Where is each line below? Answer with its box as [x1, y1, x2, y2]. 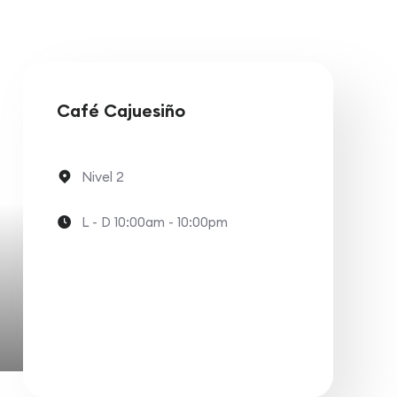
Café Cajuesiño [57, 98, 185, 121]
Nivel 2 [82, 167, 124, 185]
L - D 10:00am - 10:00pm [82, 213, 228, 230]
